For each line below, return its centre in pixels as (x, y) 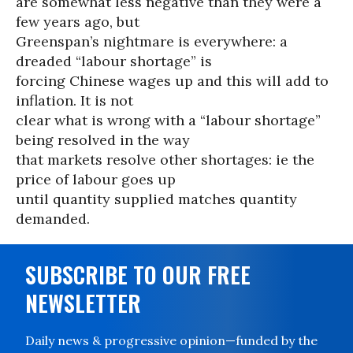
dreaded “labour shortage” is (114, 61)
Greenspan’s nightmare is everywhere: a (152, 41)
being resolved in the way (103, 140)
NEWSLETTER (83, 303)
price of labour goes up (96, 179)
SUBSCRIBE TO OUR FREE (138, 275)
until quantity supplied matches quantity (156, 199)
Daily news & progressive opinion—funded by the (171, 340)
